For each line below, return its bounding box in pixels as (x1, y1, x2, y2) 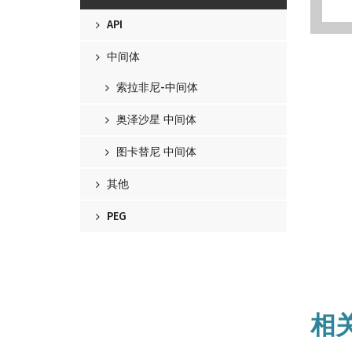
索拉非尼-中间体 (113, 81, 198, 94)
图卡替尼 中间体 (113, 145, 196, 159)
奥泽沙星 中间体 (113, 113, 196, 126)
